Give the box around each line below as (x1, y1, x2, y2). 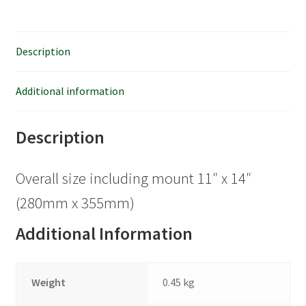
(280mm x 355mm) (15, 193, 135, 212)
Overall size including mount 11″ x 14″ (15, 168, 251, 188)
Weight (31, 275, 66, 289)
